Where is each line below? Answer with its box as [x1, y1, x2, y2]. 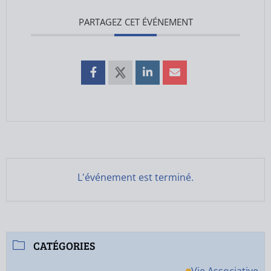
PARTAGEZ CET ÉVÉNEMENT [78, 16, 193, 28]
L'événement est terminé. [77, 171, 194, 184]
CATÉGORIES [33, 238, 95, 253]
